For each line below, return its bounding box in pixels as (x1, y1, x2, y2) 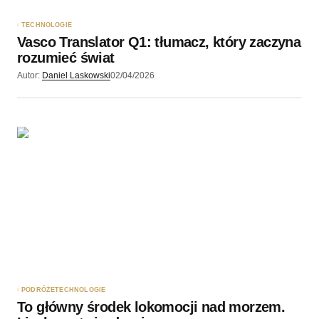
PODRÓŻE (21, 286, 56, 294)
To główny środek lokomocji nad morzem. (17, 299, 286, 315)
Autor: (17, 70, 40, 81)
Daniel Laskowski (42, 70, 110, 81)
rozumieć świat (17, 50, 115, 66)
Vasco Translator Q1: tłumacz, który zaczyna (17, 34, 301, 51)
